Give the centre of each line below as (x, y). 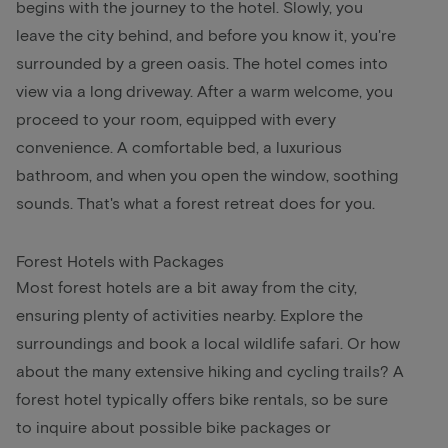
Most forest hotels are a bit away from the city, (186, 286)
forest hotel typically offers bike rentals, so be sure (202, 398)
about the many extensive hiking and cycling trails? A (210, 370)
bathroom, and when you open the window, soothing (207, 174)
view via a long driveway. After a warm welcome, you (204, 90)
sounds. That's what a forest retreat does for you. (195, 202)
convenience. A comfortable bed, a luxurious (179, 146)
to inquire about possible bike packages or (173, 426)
